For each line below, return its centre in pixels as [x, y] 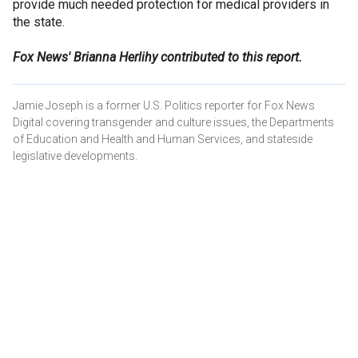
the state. [39, 22]
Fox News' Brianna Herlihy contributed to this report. [159, 57]
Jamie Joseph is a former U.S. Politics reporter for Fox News [164, 105]
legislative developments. [75, 155]
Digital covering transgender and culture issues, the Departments [173, 122]
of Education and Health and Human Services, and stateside [163, 139]
